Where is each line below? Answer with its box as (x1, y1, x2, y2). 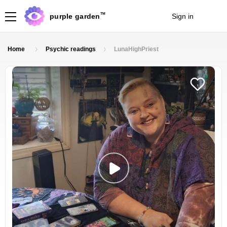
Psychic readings (46, 46, 96, 53)
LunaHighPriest (114, 46, 159, 53)
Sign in (172, 12, 194, 20)
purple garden (50, 12, 100, 20)
